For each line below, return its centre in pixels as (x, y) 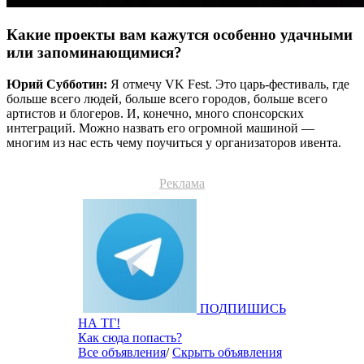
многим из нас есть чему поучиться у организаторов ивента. (174, 142)
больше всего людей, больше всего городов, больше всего (167, 98)
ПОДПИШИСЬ (243, 308)
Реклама (182, 183)
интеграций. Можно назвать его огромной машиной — (160, 128)
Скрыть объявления (227, 352)
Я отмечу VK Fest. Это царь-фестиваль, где (230, 84)
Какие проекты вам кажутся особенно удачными (180, 35)
